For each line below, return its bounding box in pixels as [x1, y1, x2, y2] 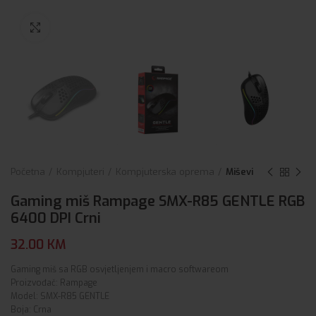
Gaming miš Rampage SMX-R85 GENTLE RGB [11, 192, 305, 212]
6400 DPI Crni [11, 209, 101, 229]
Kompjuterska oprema [116, 166, 214, 178]
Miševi [226, 166, 253, 178]
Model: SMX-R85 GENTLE [11, 291, 109, 303]
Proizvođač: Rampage [11, 277, 97, 289]
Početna [11, 166, 45, 178]
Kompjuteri [56, 166, 104, 178]
